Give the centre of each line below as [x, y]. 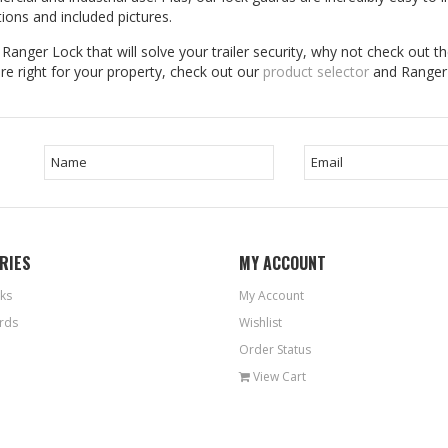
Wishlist [260, 323]
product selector [316, 72]
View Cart [278, 377]
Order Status [275, 350]
